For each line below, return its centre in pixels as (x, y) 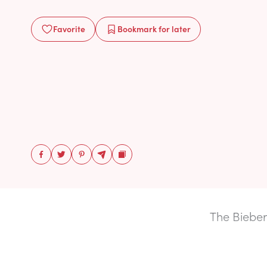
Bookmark (137, 29)
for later (174, 29)
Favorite (69, 29)
